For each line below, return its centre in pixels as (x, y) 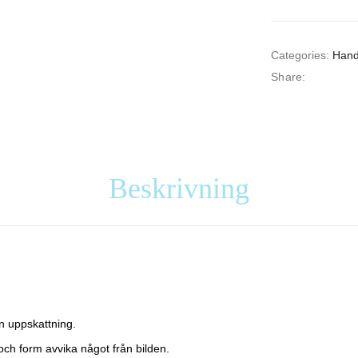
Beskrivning (179, 189)
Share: (288, 77)
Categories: (300, 55)
